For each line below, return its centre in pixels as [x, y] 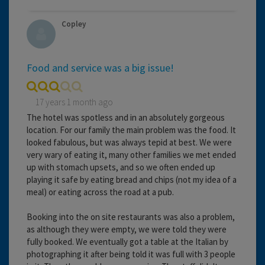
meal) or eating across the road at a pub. [100, 192]
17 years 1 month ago [74, 102]
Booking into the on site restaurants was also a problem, [131, 216]
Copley [74, 24]
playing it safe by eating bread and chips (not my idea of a [132, 179]
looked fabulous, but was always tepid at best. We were [129, 142]
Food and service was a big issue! [100, 67]
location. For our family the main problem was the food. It [131, 130]
